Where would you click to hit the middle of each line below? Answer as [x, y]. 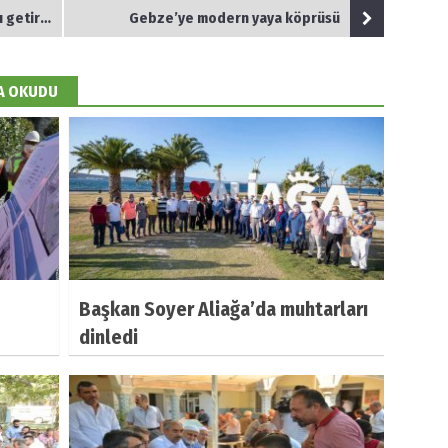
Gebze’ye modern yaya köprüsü [234, 18]
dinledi [108, 336]
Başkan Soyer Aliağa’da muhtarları [223, 308]
